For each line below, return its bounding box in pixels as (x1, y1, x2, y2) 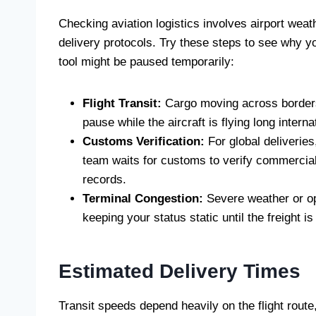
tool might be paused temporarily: (59, 54, 234, 68)
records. (83, 172, 126, 186)
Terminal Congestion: (83, 191, 203, 205)
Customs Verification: (83, 134, 205, 148)
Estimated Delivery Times (59, 260, 300, 282)
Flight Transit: (83, 96, 162, 110)
